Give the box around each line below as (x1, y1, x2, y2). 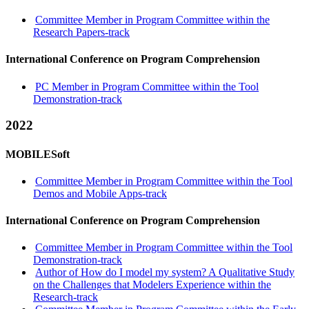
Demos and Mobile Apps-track (33, 187, 167, 199)
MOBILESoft (6, 148, 70, 160)
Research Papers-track (33, 26, 130, 38)
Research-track (33, 291, 98, 303)
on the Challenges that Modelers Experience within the (33, 279, 271, 291)
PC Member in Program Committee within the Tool (35, 80, 259, 92)
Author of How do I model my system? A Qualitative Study (35, 266, 295, 279)
